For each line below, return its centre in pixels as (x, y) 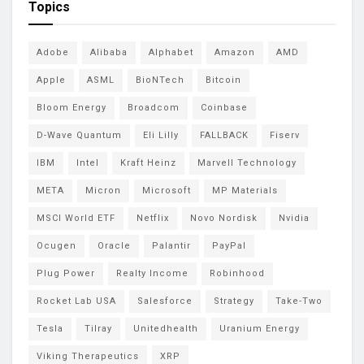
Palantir (171, 246)
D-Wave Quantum (79, 136)
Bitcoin (223, 80)
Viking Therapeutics (88, 357)
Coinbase (224, 108)
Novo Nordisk (224, 219)
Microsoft (167, 191)
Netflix (153, 219)
